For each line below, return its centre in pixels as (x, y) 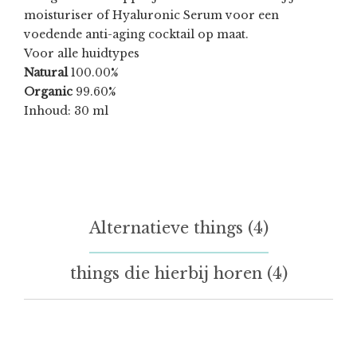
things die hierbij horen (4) (178, 274)
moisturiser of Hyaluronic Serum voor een (151, 16)
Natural (46, 73)
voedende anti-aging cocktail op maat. (136, 35)
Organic (48, 92)
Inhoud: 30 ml (66, 111)
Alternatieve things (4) (178, 228)
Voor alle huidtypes (82, 54)
